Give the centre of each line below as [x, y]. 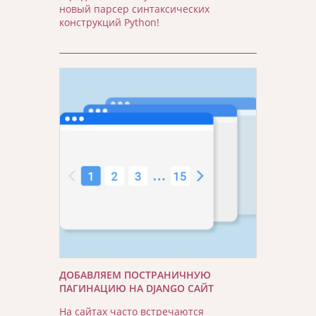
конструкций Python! [109, 22]
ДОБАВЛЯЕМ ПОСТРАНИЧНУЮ [135, 274]
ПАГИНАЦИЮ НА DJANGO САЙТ [136, 288]
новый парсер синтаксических [134, 8]
